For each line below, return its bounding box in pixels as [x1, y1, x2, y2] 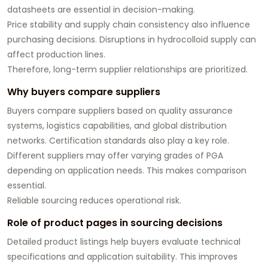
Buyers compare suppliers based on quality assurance [7, 105, 233, 117]
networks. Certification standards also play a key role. [7, 135, 229, 147]
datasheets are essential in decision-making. [7, 4, 195, 16]
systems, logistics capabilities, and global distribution [7, 120, 227, 132]
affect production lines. [7, 48, 105, 61]
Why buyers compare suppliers [7, 85, 160, 99]
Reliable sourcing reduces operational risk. [7, 194, 181, 207]
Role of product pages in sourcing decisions [7, 216, 223, 230]
